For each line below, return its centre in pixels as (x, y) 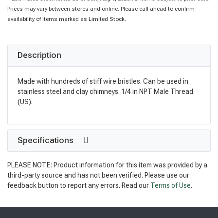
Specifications (46, 140)
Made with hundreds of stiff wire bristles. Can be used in (103, 81)
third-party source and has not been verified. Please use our (98, 175)
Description (39, 55)
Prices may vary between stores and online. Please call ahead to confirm (101, 9)
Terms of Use (171, 186)
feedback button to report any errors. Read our (79, 186)
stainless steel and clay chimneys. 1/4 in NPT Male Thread (105, 91)
